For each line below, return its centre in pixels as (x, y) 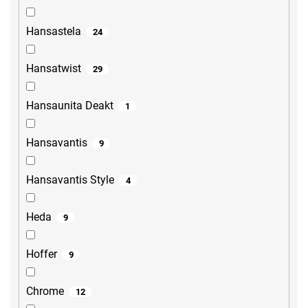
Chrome (45, 291)
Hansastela (54, 32)
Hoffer (42, 254)
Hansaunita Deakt (70, 106)
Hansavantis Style (70, 180)
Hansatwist (54, 69)
